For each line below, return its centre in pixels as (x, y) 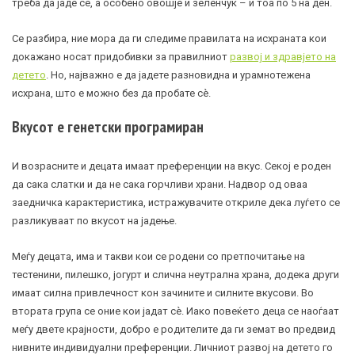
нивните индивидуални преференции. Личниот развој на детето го (172, 347)
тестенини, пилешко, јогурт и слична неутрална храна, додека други (176, 274)
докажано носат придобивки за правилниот (121, 56)
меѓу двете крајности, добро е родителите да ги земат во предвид (174, 329)
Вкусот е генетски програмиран (108, 126)
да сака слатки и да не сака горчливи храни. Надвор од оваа (160, 184)
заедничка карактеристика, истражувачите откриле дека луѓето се (176, 202)
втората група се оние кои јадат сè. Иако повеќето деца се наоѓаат (176, 311)
